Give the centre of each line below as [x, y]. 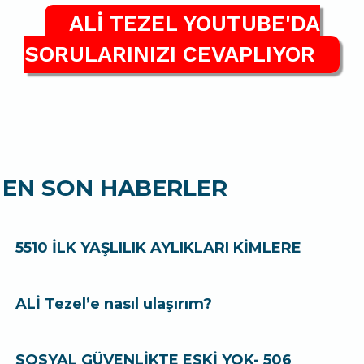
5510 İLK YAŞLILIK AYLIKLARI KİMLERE [159, 248]
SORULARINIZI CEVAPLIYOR [170, 54]
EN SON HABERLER [115, 188]
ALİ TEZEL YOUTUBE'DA [194, 24]
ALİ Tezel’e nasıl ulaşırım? [114, 304]
